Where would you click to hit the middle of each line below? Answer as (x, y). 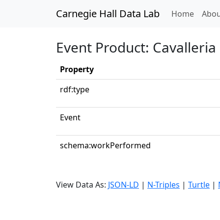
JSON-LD (124, 185)
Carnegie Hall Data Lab (108, 14)
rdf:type (75, 89)
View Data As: (82, 185)
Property (77, 69)
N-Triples (164, 185)
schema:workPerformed (105, 145)
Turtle (199, 185)
